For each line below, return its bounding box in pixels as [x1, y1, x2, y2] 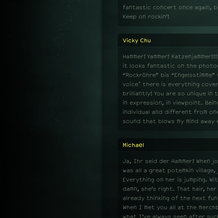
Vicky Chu [123, 37, 151, 44]
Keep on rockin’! [123, 13, 169, 20]
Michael [123, 142, 144, 148]
